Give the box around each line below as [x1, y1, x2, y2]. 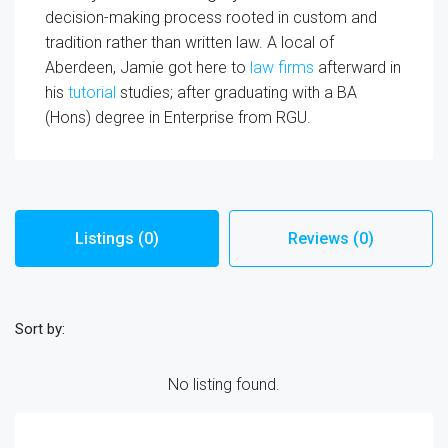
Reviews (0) [288, 228, 374, 248]
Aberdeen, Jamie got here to [45, 57, 250, 77]
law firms [250, 57, 314, 77]
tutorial [68, 82, 116, 102]
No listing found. [168, 374, 280, 394]
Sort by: [15, 319, 65, 338]
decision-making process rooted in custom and [45, 7, 377, 27]
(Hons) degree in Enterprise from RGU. [45, 107, 311, 127]
